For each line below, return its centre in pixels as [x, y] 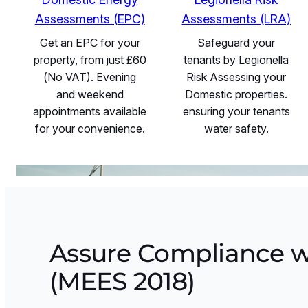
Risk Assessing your [236, 77]
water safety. [236, 128]
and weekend [90, 94]
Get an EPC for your [90, 42]
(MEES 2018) [122, 281]
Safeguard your [236, 42]
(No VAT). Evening [90, 77]
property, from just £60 [90, 59]
